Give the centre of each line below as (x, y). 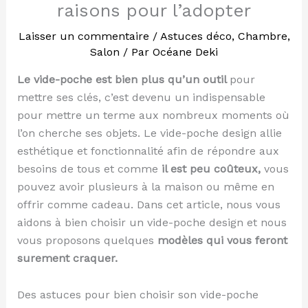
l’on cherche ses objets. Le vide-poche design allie (149, 133)
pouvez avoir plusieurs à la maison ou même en (145, 187)
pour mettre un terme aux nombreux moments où (153, 115)
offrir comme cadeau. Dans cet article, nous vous (148, 205)
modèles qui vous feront (220, 241)
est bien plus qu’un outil (161, 80)
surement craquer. (67, 258)
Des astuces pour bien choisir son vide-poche (137, 295)
